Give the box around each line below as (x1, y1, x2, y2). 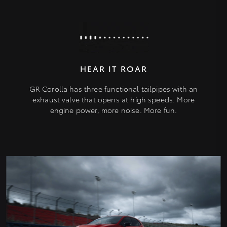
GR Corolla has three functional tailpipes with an (29, 84, 198, 94)
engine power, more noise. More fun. (50, 105, 177, 116)
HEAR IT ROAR (80, 62, 147, 74)
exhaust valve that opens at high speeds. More (32, 94, 195, 105)
